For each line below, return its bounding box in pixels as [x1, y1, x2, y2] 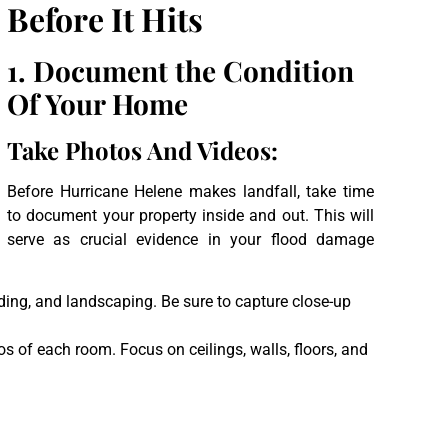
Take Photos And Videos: [7, 133, 278, 166]
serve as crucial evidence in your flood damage [7, 229, 374, 249]
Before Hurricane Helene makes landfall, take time [7, 181, 374, 201]
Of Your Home [7, 84, 188, 122]
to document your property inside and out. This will [7, 205, 374, 225]
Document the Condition [33, 51, 354, 89]
